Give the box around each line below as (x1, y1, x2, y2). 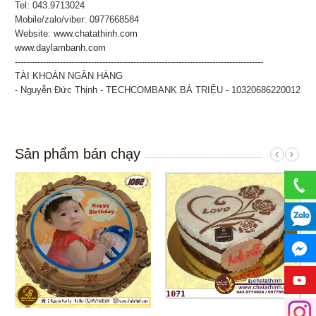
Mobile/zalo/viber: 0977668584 (15, 13, 140, 25)
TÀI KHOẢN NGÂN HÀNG (15, 70, 123, 81)
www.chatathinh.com (54, 28, 138, 39)
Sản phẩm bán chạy (15, 145, 141, 162)
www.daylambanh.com (15, 42, 107, 53)
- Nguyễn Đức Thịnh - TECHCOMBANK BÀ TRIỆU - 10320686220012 (15, 84, 301, 95)
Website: (15, 28, 54, 39)
